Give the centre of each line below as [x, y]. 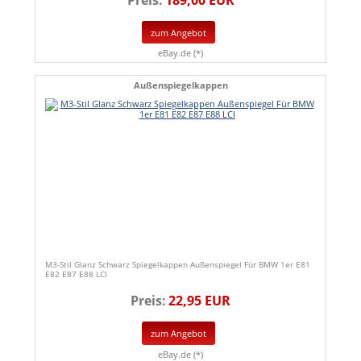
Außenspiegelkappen [180, 85]
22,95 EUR [199, 301]
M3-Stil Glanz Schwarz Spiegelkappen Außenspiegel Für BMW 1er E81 [178, 265]
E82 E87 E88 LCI [76, 274]
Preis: [148, 301]
